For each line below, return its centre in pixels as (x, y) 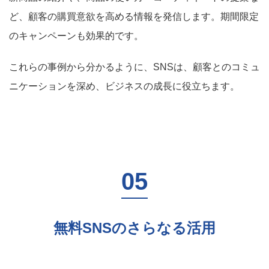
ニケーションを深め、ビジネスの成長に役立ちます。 (124, 86)
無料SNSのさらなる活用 (134, 228)
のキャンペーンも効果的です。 (76, 36)
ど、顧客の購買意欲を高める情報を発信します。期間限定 (134, 17)
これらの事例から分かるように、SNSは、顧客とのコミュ (134, 67)
